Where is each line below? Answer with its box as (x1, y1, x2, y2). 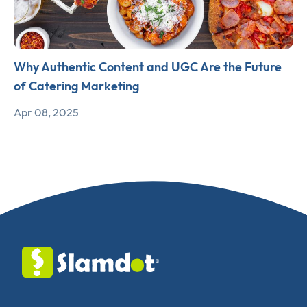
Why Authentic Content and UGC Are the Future (14, 59, 282, 75)
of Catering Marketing (14, 78, 139, 95)
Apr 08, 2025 (14, 106, 79, 120)
